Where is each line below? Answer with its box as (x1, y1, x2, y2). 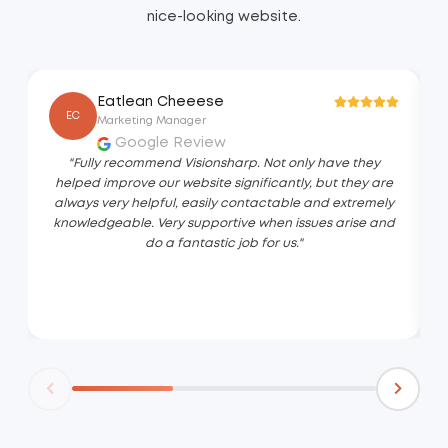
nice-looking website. (147, 10, 301, 23)
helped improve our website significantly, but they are (55, 178, 393, 190)
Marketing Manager (97, 116, 206, 127)
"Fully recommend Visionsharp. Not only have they (68, 158, 380, 170)
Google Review (111, 137, 226, 150)
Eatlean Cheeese (97, 96, 224, 109)
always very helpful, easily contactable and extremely (54, 198, 394, 210)
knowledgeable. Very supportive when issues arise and (53, 218, 395, 230)
